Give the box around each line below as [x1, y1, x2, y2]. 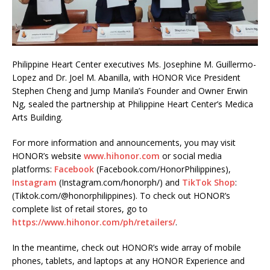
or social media [160, 150, 222, 162]
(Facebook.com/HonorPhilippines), [94, 163, 231, 175]
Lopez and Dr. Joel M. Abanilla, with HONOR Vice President [12, 72, 240, 84]
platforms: [12, 163, 54, 175]
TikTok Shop [182, 177, 235, 189]
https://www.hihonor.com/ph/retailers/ [12, 216, 175, 228]
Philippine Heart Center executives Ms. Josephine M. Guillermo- [12, 58, 256, 71]
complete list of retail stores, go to [12, 203, 148, 215]
